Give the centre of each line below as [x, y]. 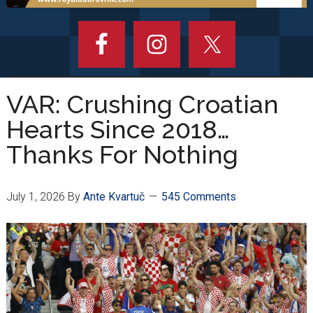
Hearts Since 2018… [118, 130]
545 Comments [198, 197]
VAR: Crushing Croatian [142, 104]
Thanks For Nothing [122, 155]
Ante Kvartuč [114, 197]
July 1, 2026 [35, 197]
